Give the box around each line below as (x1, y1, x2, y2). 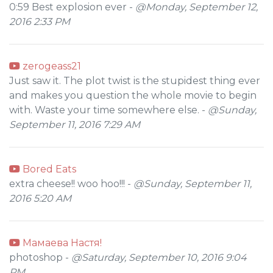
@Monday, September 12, (135, 1, 258, 13)
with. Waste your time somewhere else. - (9, 104, 208, 116)
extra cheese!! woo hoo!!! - (9, 178, 133, 190)
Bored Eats (20, 163, 76, 175)
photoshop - (9, 252, 71, 263)
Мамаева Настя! (20, 237, 102, 249)
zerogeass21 (20, 60, 81, 72)
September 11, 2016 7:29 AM (9, 119, 140, 130)
